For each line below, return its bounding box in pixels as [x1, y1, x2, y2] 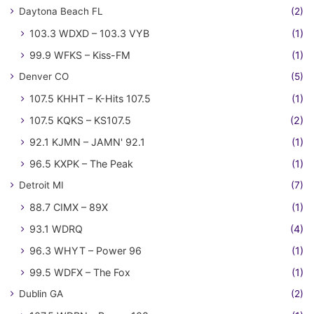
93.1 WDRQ [29, 222, 83, 235]
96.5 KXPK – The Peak [29, 157, 133, 170]
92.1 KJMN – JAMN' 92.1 [29, 135, 145, 148]
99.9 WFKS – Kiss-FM [29, 48, 130, 61]
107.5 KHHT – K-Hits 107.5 [29, 92, 151, 104]
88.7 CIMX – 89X [29, 200, 108, 213]
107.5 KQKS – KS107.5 [29, 114, 131, 126]
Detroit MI [19, 179, 64, 191]
